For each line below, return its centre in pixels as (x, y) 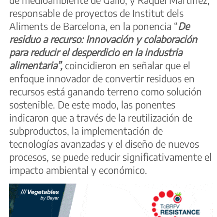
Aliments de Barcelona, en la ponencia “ (93, 26)
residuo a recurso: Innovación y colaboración (103, 39)
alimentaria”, (37, 65)
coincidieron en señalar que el (128, 65)
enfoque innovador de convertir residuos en (102, 78)
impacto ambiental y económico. (78, 170)
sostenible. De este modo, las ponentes (92, 105)
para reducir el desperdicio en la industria (96, 52)
